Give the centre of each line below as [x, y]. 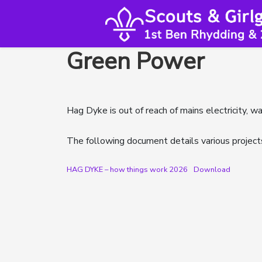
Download [212, 169]
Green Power [135, 61]
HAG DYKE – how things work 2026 [127, 169]
